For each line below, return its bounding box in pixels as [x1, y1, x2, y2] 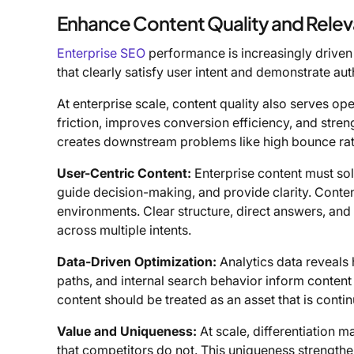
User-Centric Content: [57, 165, 191, 182]
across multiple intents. [57, 222, 191, 239]
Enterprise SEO [57, 45, 145, 62]
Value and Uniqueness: [57, 323, 197, 340]
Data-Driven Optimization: [57, 254, 217, 270]
